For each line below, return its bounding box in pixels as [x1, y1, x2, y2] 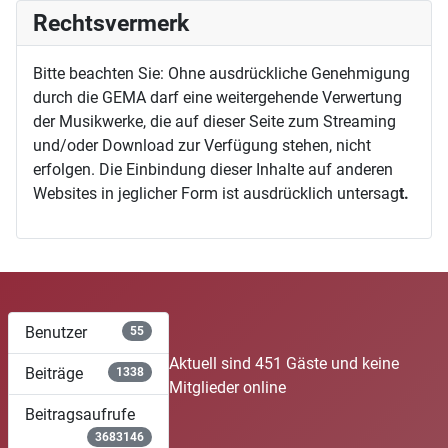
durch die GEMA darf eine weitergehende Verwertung [33, 88, 402, 108]
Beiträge [25, 363, 83, 383]
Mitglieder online [169, 377, 287, 397]
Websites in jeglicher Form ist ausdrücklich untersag [33, 184, 399, 204]
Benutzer [25, 322, 87, 342]
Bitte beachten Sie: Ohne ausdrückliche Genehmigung [33, 64, 410, 84]
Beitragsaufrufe [25, 404, 135, 424]
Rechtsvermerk [33, 9, 189, 38]
